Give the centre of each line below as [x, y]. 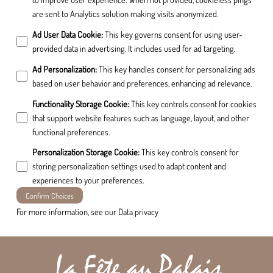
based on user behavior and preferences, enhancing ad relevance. [142, 83]
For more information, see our [67, 212]
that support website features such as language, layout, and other [140, 117]
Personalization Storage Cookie [85, 152]
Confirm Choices [49, 195]
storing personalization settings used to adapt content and [129, 166]
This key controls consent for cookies [193, 103]
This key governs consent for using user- [173, 34]
